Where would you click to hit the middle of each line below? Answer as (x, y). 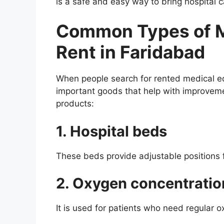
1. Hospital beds (111, 131)
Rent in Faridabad (130, 52)
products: (75, 104)
